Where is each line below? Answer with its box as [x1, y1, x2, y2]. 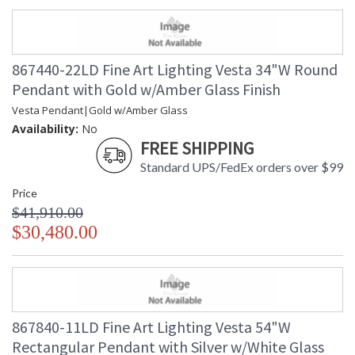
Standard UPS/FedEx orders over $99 [140, 159, 343, 175]
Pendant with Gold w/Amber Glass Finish [12, 79, 281, 100]
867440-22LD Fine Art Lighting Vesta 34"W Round [12, 59, 338, 80]
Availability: [12, 121, 78, 137]
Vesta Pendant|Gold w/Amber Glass [12, 103, 188, 118]
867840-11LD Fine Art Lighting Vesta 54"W [12, 317, 291, 338]
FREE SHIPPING [140, 137, 254, 160]
